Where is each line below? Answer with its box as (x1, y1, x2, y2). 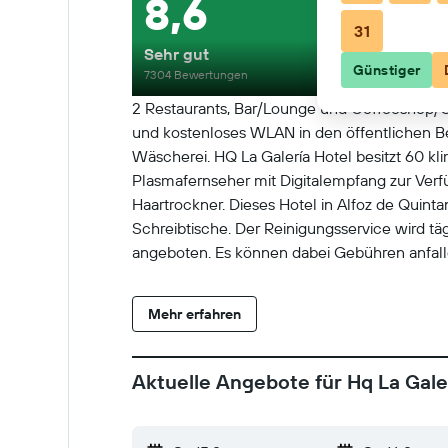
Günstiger (353, 61, 421, 79)
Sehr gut (144, 44, 209, 64)
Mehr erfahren (148, 305, 241, 323)
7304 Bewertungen (144, 67, 248, 82)
